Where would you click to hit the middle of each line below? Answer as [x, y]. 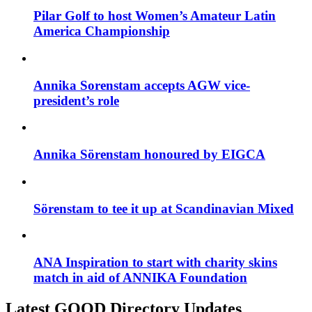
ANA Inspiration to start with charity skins [155, 262]
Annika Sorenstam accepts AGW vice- [142, 85]
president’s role [76, 100]
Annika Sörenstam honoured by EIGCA [149, 155]
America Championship [102, 31]
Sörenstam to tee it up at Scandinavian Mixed [164, 208]
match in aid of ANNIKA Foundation [140, 278]
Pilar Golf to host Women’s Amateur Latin [155, 16]
